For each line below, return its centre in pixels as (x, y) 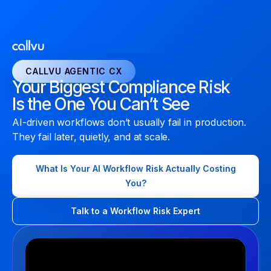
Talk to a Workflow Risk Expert (135, 211)
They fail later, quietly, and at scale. (91, 137)
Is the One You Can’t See (101, 104)
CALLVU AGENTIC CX (74, 71)
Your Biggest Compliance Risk (121, 87)
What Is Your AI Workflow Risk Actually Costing (135, 168)
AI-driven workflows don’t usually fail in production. (129, 122)
